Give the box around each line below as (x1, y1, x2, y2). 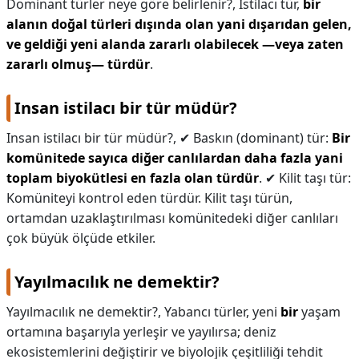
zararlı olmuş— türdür (6, 55, 150, 73)
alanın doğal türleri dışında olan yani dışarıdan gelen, (6, 15, 352, 33)
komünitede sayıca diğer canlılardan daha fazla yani (6, 149, 343, 167)
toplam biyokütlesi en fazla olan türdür (6, 169, 259, 187)
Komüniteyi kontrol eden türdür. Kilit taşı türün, (6, 189, 292, 207)
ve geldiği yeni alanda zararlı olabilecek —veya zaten (6, 35, 344, 53)
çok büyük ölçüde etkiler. (6, 229, 155, 247)
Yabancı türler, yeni (164, 303, 280, 321)
